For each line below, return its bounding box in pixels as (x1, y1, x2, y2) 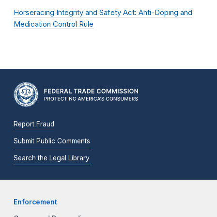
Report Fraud (14, 120, 54, 128)
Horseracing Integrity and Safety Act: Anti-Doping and (14, 8, 192, 17)
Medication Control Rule (14, 19, 93, 29)
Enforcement (14, 198, 57, 206)
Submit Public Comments (14, 137, 90, 145)
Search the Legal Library (14, 154, 90, 162)
